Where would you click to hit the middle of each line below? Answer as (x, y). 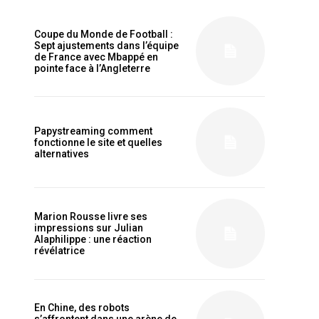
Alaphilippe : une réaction (93, 239)
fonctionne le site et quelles (98, 142)
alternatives (62, 153)
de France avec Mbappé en (96, 57)
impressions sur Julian (89, 228)
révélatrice (59, 251)
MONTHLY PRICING (84, 205)
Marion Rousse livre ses (38, 216)
